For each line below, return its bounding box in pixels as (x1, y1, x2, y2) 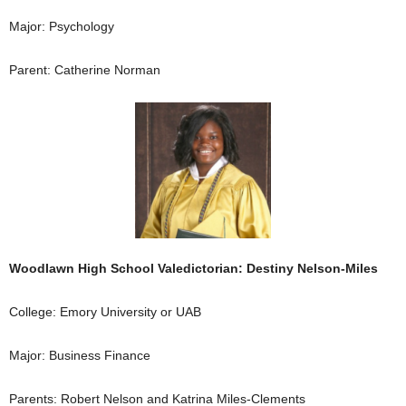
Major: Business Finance (9, 347, 150, 362)
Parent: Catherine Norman (9, 62, 160, 77)
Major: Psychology (9, 18, 114, 34)
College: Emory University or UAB (9, 304, 201, 319)
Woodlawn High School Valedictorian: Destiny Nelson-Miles (9, 260, 378, 275)
